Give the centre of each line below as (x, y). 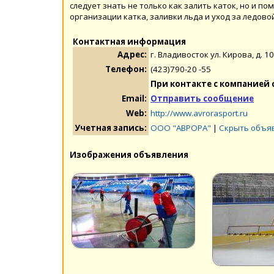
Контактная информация (129, 41)
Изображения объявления (129, 154)
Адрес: (132, 54)
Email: (134, 98)
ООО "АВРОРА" (181, 128)
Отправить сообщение (202, 98)
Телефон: (126, 69)
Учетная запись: (111, 128)
